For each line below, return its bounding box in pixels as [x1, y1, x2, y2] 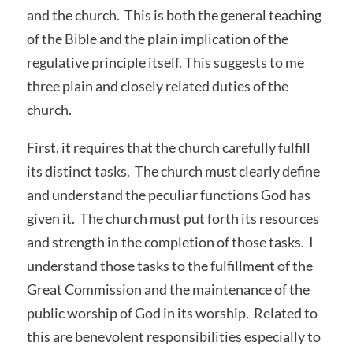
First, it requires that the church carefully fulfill [26, 138, 310, 156]
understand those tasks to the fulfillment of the [26, 256, 313, 274]
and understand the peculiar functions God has [26, 185, 310, 203]
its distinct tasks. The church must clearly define [26, 162, 320, 180]
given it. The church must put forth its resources [26, 209, 319, 227]
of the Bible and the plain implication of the [26, 29, 288, 47]
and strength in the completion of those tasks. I [26, 232, 314, 251]
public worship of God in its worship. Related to [26, 303, 318, 321]
